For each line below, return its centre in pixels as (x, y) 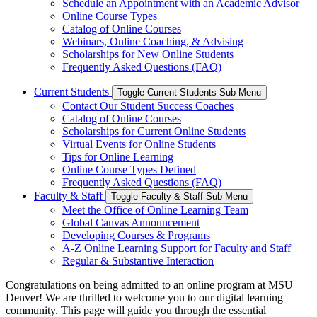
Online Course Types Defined (129, 169)
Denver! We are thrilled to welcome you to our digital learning (144, 297)
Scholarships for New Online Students (148, 54)
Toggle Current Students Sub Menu (189, 92)
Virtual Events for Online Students (139, 144)
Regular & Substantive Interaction (138, 260)
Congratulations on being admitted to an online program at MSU (149, 284)
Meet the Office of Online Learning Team (155, 209)
